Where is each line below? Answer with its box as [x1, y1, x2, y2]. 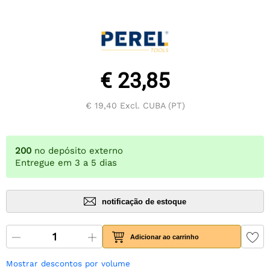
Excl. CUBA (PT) [116, 101, 185, 111]
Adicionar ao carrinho [130, 233, 199, 240]
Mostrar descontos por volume [6, 259, 130, 269]
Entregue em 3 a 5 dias [15, 157, 117, 169]
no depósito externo [34, 145, 123, 157]
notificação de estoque [102, 196, 186, 206]
